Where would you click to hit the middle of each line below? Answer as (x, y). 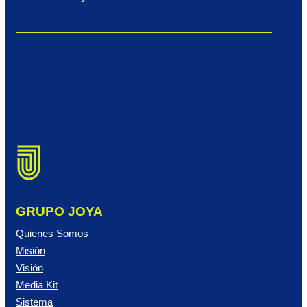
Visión (29, 268)
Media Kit (37, 285)
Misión (30, 250)
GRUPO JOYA (59, 211)
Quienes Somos (52, 233)
